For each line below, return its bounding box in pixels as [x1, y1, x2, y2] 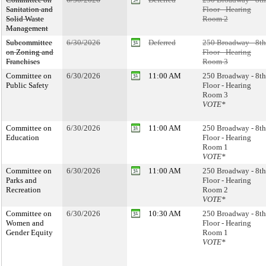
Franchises [6, 57, 40, 66]
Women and [6, 218, 44, 227]
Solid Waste [6, 14, 44, 23]
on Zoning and [6, 47, 53, 56]
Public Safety [6, 81, 49, 90]
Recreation [6, 185, 41, 194]
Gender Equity [6, 228, 53, 237]
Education [6, 133, 39, 142]
